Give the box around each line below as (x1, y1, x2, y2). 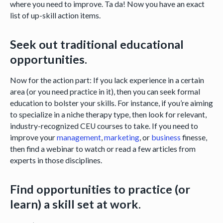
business (151, 132, 181, 142)
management (56, 132, 101, 142)
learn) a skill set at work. (9, 197, 143, 211)
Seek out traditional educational (9, 37, 184, 51)
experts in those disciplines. (9, 155, 104, 165)
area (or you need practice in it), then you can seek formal (9, 87, 200, 97)
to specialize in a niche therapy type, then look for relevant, (9, 110, 207, 119)
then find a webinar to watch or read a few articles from (9, 144, 196, 154)
